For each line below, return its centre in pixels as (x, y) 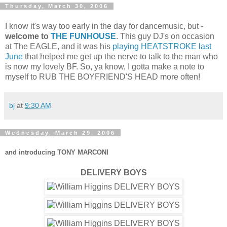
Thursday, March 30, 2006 (57, 6)
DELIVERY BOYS (113, 172)
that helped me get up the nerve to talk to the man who (120, 56)
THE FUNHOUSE (83, 36)
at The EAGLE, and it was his (59, 46)
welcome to (28, 36)
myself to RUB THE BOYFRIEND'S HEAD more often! (103, 77)
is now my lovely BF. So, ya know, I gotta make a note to (105, 66)
